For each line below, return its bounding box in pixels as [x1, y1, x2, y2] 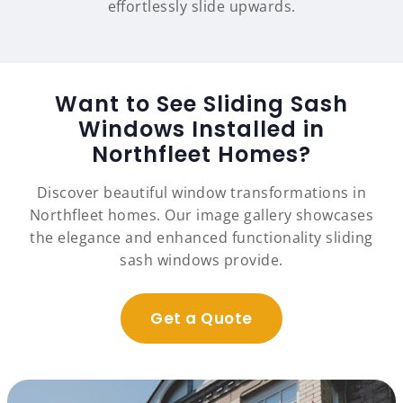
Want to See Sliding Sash [55, 89, 348, 120]
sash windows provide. [120, 250, 283, 271]
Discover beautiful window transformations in [36, 183, 367, 203]
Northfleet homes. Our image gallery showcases [29, 205, 374, 226]
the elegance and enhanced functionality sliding [30, 228, 373, 248]
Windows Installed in [78, 114, 325, 145]
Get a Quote [150, 308, 253, 330]
